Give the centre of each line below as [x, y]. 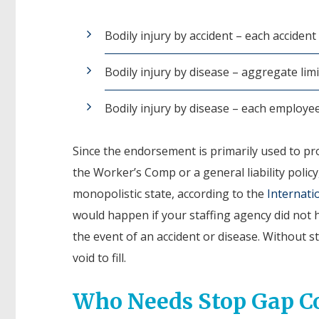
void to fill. [99, 257]
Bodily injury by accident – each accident [210, 35]
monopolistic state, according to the [170, 193]
